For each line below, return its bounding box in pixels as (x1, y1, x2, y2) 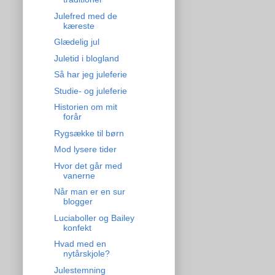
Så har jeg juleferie (53, 69, 127, 80)
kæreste (63, 20, 95, 31)
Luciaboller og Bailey (53, 212, 134, 223)
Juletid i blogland (53, 53, 119, 63)
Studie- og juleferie (53, 85, 127, 96)
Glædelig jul (53, 37, 99, 47)
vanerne (63, 170, 95, 180)
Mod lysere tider (53, 144, 117, 155)
